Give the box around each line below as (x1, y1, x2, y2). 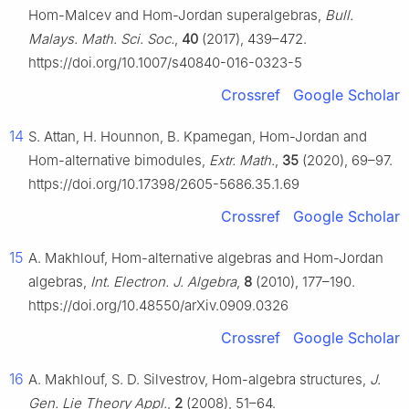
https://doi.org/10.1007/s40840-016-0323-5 (28, 54, 302, 72)
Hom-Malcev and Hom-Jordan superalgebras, (28, 6, 325, 25)
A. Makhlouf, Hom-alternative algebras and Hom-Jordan (28, 249, 383, 267)
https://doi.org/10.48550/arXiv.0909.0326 (28, 297, 288, 315)
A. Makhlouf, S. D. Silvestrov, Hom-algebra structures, (28, 371, 370, 389)
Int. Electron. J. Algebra (90, 273, 236, 291)
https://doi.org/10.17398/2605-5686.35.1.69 (28, 175, 299, 194)
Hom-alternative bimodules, (28, 152, 209, 170)
